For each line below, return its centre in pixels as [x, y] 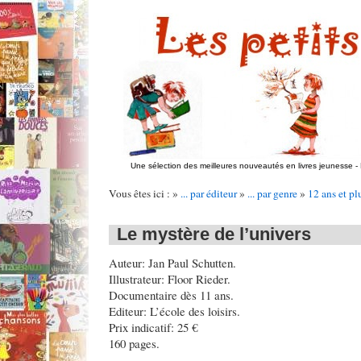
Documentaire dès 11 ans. [171, 295]
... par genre [272, 193]
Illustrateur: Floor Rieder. [170, 279]
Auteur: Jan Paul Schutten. [172, 263]
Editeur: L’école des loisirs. [174, 311]
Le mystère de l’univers [214, 234]
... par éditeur [209, 193]
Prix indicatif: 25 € [153, 327]
